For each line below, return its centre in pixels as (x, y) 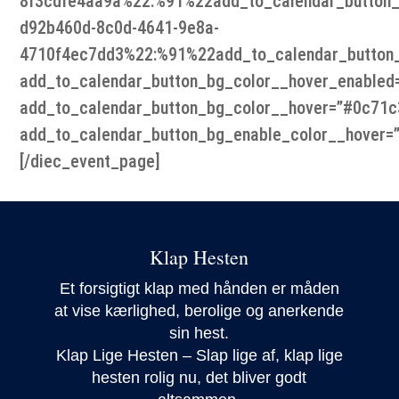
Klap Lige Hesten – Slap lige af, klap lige (199, 356)
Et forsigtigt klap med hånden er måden (199, 289)
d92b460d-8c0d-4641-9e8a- (120, 28)
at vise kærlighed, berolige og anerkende (199, 311)
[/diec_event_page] (90, 162)
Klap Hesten (199, 257)
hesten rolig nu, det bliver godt (199, 378)
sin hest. (199, 334)
